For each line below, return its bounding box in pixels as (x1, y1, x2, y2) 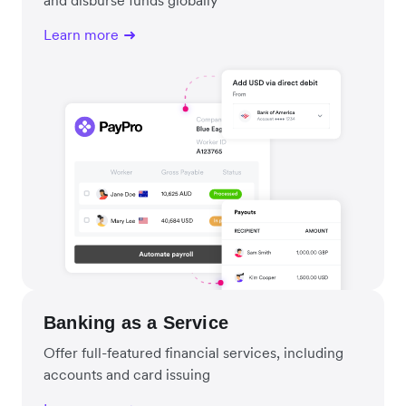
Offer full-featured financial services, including (43, 343, 343, 362)
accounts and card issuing (43, 364, 210, 383)
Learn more (43, 24, 119, 43)
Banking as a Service (43, 312, 228, 333)
